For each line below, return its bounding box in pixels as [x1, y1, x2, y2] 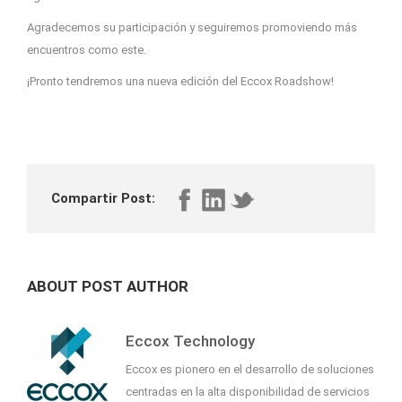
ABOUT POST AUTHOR [27, 277, 188, 296]
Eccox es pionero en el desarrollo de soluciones [126, 363, 374, 377]
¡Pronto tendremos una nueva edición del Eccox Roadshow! [27, 74, 334, 89]
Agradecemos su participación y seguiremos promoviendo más [27, 21, 357, 35]
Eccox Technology [126, 332, 255, 351]
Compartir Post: [51, 190, 155, 207]
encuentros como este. [27, 43, 146, 57]
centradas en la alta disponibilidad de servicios [126, 385, 370, 399]
